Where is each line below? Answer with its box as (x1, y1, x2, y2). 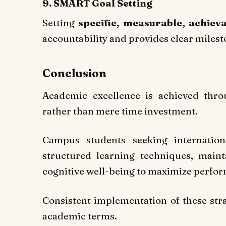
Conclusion (42, 66, 106, 80)
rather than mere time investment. (42, 104, 198, 117)
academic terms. (42, 210, 117, 222)
